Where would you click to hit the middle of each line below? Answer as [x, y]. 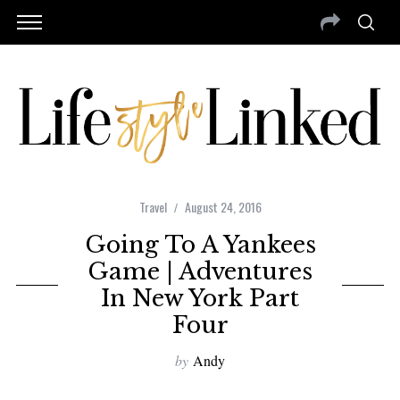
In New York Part [200, 299]
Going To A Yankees [200, 245]
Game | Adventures [200, 272]
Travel [153, 207]
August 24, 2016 [223, 207]
